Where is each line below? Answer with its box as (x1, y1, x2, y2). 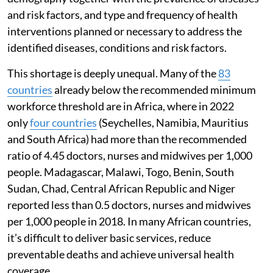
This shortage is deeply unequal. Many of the (7, 66, 218, 80)
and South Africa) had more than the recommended (7, 132, 247, 146)
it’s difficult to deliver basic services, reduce (7, 230, 211, 244)
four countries (30, 115, 97, 129)
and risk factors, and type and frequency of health (7, 7, 238, 21)
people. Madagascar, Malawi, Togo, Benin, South (7, 165, 234, 179)
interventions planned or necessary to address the (7, 24, 242, 38)
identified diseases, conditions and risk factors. (7, 40, 227, 54)
